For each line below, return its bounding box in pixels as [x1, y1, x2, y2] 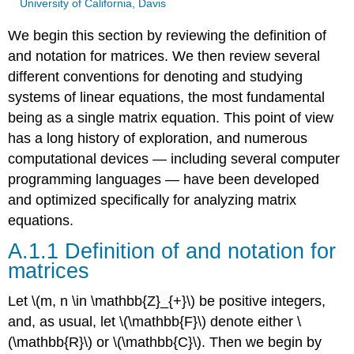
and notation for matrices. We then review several [8, 47, 321, 64]
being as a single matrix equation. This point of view [8, 109, 334, 126]
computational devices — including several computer [8, 150, 341, 167]
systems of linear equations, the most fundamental [8, 88, 326, 105]
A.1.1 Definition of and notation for [8, 238, 337, 263]
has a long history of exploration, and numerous [8, 130, 308, 146]
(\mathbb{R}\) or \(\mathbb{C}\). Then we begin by [8, 333, 322, 350]
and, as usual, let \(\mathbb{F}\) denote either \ [8, 313, 302, 330]
